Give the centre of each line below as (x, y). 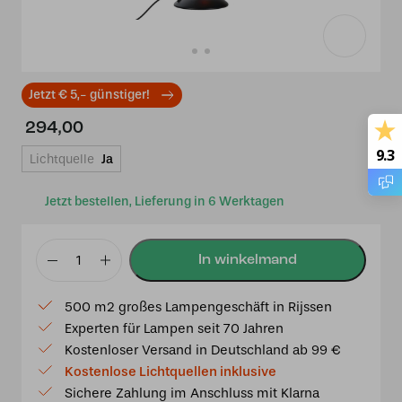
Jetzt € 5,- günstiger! (89, 95)
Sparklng (66, 334)
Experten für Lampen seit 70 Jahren (174, 328)
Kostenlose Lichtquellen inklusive (170, 371)
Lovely (57, 312)
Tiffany (58, 269)
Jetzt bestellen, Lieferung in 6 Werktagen (165, 201)
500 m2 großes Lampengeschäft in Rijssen (198, 307)
